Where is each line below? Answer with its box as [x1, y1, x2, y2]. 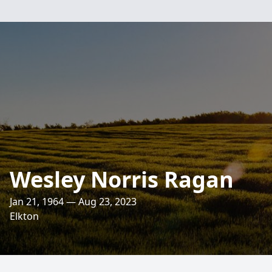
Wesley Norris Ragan [10, 165, 234, 194]
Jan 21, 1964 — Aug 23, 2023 [10, 195, 137, 208]
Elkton [10, 209, 39, 223]
